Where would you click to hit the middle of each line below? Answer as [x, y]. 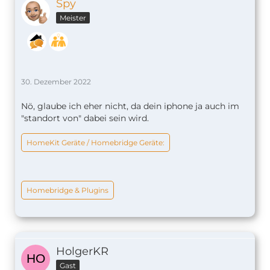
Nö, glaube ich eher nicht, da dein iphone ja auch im [130, 106]
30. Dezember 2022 [56, 82]
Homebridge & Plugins [67, 190]
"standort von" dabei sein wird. [85, 118]
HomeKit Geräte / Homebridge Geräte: [96, 143]
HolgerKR [82, 252]
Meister [73, 18]
